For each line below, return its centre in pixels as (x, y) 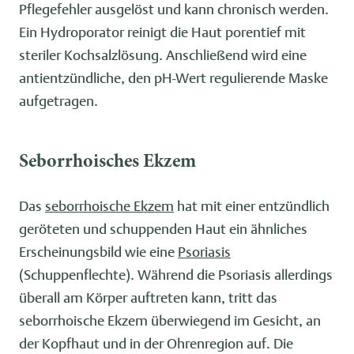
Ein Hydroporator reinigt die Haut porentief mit (162, 32)
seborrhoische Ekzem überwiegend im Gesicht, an (170, 320)
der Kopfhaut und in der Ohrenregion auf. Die (156, 343)
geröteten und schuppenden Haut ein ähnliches (163, 228)
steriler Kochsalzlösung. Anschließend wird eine (163, 55)
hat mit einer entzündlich (252, 205)
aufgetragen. (58, 100)
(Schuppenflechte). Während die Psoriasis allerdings (176, 274)
